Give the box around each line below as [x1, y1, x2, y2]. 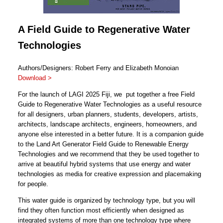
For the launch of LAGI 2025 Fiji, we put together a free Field [18, 90, 195, 98]
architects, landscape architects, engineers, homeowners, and [18, 120, 197, 128]
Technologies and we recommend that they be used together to [18, 150, 199, 158]
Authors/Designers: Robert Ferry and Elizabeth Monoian [18, 64, 179, 72]
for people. [18, 180, 48, 188]
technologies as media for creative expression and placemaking [18, 170, 201, 178]
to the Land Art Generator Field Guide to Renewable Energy [18, 140, 189, 148]
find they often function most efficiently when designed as [18, 206, 184, 214]
